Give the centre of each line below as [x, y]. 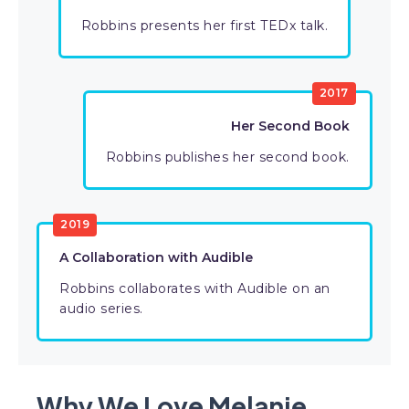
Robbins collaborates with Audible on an [195, 288]
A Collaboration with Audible [156, 257]
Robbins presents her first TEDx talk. [204, 26]
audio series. [101, 309]
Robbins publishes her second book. [227, 157]
